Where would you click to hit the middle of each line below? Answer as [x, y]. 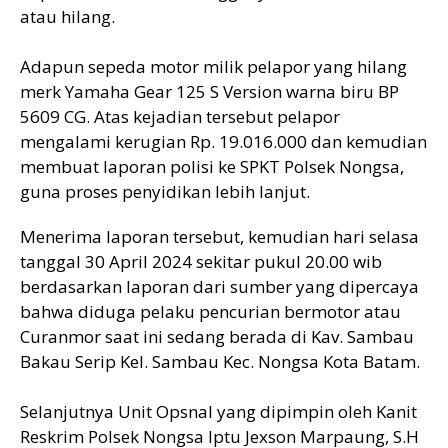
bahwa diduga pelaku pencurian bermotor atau [210, 311]
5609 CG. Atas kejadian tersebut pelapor [180, 116]
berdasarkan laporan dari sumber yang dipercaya [219, 286]
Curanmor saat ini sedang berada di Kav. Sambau [217, 336]
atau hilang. [67, 16]
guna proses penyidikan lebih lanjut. [165, 191]
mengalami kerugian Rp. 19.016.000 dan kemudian [223, 141]
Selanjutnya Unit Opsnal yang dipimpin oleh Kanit [218, 411]
